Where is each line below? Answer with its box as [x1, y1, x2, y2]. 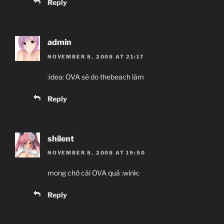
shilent [47, 133, 74, 143]
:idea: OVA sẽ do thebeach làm [47, 72, 144, 81]
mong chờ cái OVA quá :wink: [47, 168, 139, 177]
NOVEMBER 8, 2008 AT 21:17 [47, 53, 144, 59]
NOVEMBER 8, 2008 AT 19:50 [47, 149, 145, 156]
